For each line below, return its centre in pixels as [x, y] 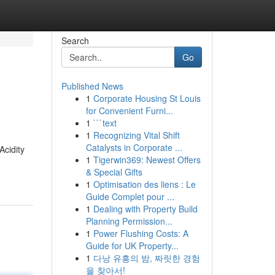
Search [75, 41]
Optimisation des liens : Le [144, 184]
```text [105, 123]
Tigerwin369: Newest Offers [147, 160]
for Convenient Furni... [129, 110]
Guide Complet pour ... [130, 196]
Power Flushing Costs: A [141, 233]
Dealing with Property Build [145, 209]
